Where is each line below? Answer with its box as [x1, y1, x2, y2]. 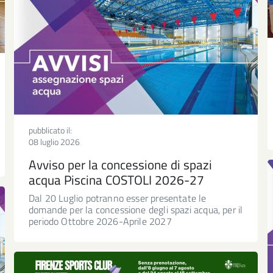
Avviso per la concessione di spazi [29, 154, 212, 174]
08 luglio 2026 [29, 135, 80, 148]
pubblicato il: [29, 123, 72, 136]
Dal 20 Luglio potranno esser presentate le [29, 190, 207, 205]
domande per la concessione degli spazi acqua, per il [29, 202, 243, 217]
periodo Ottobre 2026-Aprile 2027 [29, 213, 172, 229]
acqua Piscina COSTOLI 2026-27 [29, 169, 204, 190]
